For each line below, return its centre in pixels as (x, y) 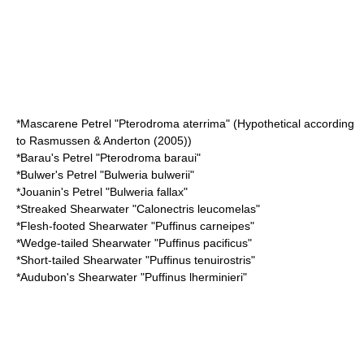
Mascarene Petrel (66, 123)
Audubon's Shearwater (79, 277)
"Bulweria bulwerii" (145, 175)
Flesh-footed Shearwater (84, 226)
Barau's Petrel (56, 158)
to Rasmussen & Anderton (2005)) (104, 141)
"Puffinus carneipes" (201, 226)
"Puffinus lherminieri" (192, 277)
